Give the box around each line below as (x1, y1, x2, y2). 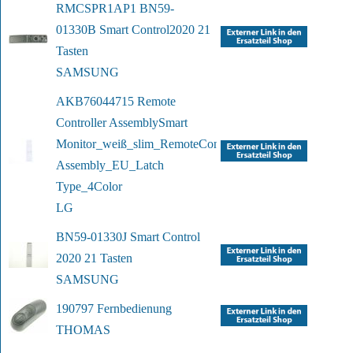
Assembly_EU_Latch (56, 158, 164, 173)
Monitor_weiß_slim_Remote (56, 137, 199, 151)
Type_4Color (56, 180, 122, 194)
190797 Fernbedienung (56, 302, 172, 316)
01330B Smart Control (56, 23, 169, 37)
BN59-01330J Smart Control (56, 230, 200, 244)
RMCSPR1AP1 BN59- (56, 2, 174, 16)
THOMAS (56, 323, 110, 337)
